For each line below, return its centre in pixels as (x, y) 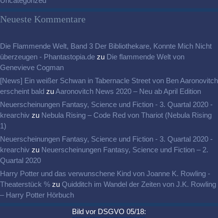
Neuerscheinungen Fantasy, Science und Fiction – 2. (125, 149)
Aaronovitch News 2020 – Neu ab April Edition (128, 91)
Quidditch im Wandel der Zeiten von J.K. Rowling (139, 184)
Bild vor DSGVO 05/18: (109, 211)
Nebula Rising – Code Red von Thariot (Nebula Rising (127, 115)
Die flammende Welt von (145, 56)
